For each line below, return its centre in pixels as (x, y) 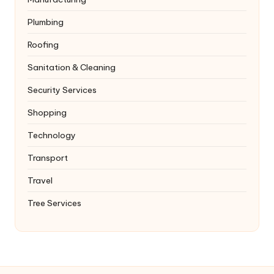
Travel (40, 181)
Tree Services (54, 203)
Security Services (62, 90)
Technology (52, 135)
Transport (48, 158)
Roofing (43, 45)
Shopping (47, 113)
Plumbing (46, 22)
